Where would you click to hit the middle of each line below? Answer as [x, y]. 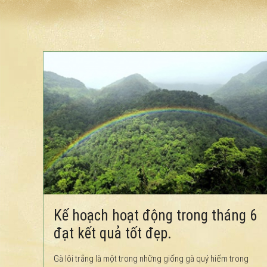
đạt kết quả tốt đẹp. [113, 233]
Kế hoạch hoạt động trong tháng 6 [155, 215]
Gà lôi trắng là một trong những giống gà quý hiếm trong [151, 258]
